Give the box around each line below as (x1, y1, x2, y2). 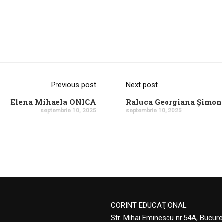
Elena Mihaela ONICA (10, 97, 96, 107)
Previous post (51, 80, 96, 89)
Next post (126, 80, 158, 89)
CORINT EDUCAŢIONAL (111, 201, 187, 210)
